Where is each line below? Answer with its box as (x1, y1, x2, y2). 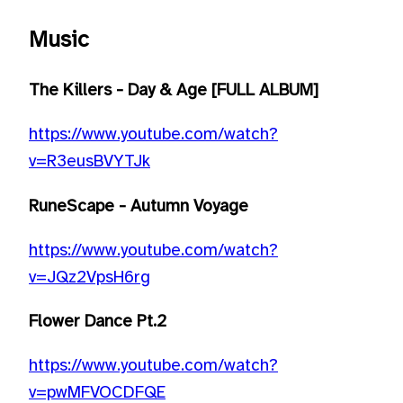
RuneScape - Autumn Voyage (29, 197, 248, 216)
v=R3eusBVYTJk (29, 153, 150, 172)
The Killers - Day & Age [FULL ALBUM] (29, 82, 318, 101)
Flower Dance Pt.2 (29, 312, 166, 331)
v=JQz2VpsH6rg (29, 268, 150, 287)
